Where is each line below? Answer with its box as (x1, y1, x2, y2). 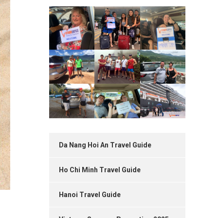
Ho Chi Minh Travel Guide (59, 165, 141, 174)
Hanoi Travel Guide (59, 190, 121, 199)
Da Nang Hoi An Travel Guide (59, 141, 151, 149)
